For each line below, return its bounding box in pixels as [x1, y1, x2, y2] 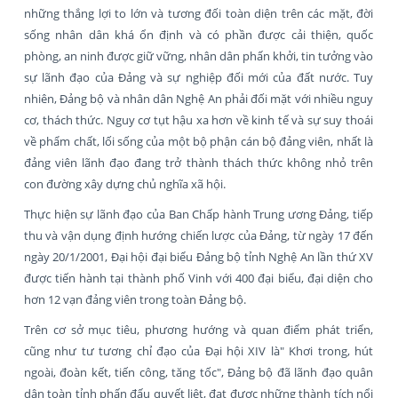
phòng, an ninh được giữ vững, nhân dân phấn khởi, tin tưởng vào [24, 47, 373, 64]
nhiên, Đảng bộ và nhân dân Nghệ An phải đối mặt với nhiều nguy [24, 90, 373, 107]
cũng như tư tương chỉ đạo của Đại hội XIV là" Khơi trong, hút [24, 342, 373, 359]
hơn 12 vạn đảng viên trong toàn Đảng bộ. [24, 291, 246, 307]
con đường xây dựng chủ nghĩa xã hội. [24, 175, 226, 192]
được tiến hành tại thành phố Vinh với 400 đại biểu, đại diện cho [24, 269, 373, 286]
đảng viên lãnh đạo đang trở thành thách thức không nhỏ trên [24, 154, 373, 171]
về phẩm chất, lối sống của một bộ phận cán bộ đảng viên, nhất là [24, 132, 373, 149]
